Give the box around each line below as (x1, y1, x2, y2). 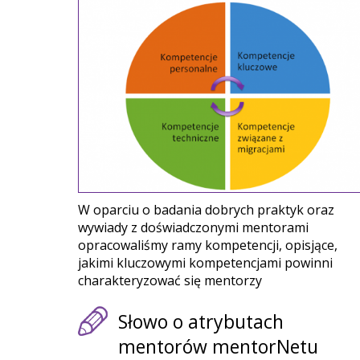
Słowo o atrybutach (118, 309, 284, 335)
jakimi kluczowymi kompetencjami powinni (78, 254, 333, 272)
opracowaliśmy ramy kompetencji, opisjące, (78, 236, 337, 255)
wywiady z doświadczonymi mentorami (78, 219, 309, 237)
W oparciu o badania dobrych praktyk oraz (78, 201, 334, 219)
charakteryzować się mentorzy (78, 272, 262, 290)
